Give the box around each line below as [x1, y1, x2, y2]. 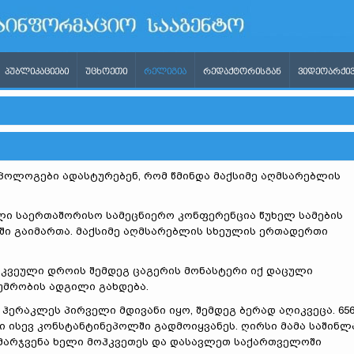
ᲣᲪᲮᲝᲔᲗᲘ [85, 67, 127, 77]
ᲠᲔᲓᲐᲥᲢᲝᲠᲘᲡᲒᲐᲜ [203, 67, 281, 77]
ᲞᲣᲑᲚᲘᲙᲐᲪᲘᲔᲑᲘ [5, 67, 69, 77]
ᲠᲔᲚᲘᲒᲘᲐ [144, 67, 186, 77]
